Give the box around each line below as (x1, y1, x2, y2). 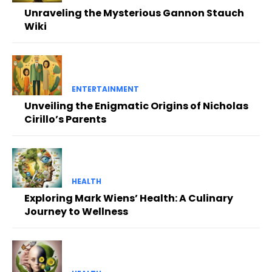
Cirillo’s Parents (24, 112, 106, 126)
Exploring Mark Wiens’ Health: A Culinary (24, 191, 233, 205)
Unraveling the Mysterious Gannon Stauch (24, 6, 244, 21)
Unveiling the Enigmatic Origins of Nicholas (24, 98, 248, 113)
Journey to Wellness (24, 204, 128, 219)
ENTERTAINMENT (71, 83, 139, 94)
